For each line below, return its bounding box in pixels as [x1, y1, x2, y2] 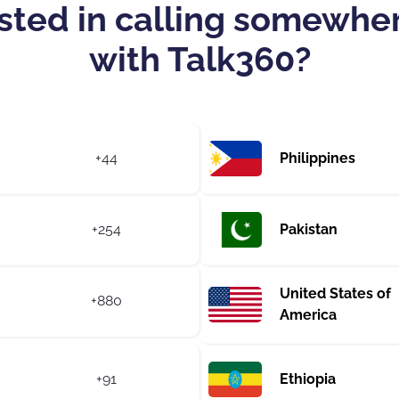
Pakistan [280, 220, 338, 238]
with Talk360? [88, 38, 311, 79]
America [280, 305, 337, 323]
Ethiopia [280, 370, 336, 387]
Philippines [280, 149, 355, 167]
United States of [280, 284, 391, 302]
